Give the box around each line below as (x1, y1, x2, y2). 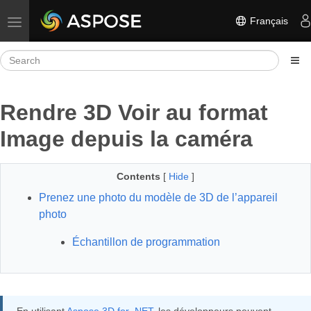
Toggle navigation (14, 15, 91, 26)
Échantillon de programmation (72, 236, 220, 248)
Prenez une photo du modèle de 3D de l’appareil (39, 192, 278, 203)
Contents (117, 171, 160, 182)
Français (247, 15, 288, 26)
